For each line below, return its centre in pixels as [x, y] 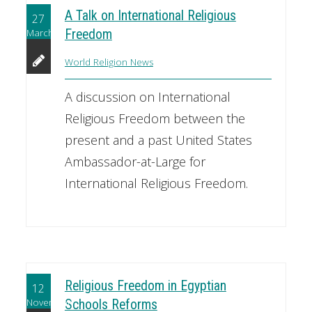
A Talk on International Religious [150, 16]
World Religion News [109, 62]
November [48, 303]
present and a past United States [158, 140]
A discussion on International [147, 97]
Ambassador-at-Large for [135, 162]
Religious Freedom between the [155, 119]
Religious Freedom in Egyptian [145, 286]
